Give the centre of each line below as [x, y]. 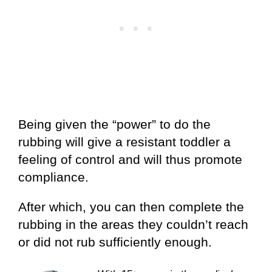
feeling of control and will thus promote [130, 160]
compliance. [53, 177]
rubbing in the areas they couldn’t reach [133, 225]
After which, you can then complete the [131, 207]
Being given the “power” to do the [114, 124]
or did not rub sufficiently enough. [115, 242]
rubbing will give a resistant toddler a [124, 142]
